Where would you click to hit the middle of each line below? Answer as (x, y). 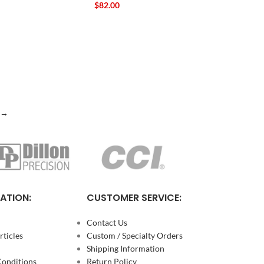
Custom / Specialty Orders (135, 236)
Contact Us (107, 223)
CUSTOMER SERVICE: (134, 198)
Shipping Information (126, 249)
